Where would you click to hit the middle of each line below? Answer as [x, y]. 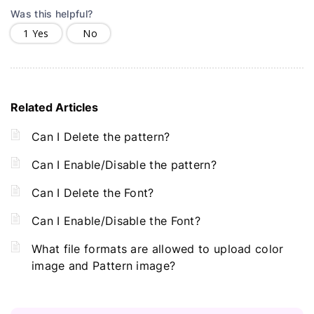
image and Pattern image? [104, 265]
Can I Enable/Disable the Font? [116, 220]
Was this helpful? [52, 13]
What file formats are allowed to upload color [158, 248]
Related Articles [54, 107]
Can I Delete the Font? [93, 192]
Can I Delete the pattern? [101, 136]
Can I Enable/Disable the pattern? [124, 164]
